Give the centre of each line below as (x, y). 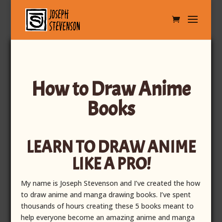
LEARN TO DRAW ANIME (111, 147)
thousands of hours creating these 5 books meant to (108, 206)
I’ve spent (175, 194)
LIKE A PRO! (111, 164)
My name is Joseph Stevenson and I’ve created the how (111, 183)
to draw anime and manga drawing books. (90, 194)
